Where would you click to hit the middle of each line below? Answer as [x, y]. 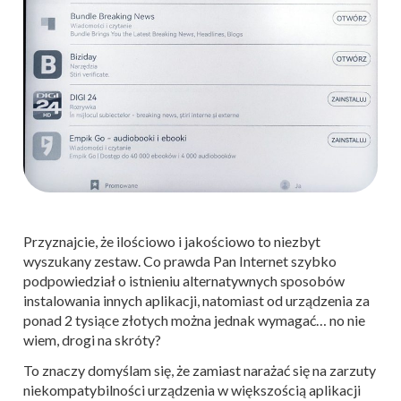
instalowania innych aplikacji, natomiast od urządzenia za [196, 301]
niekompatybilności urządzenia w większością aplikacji [192, 390]
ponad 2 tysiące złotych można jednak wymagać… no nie [194, 320]
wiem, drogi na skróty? [92, 340]
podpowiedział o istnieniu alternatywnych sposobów [184, 281]
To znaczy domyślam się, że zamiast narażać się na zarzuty [200, 371]
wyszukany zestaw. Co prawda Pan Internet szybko [180, 261]
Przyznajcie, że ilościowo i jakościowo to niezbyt [172, 242]
